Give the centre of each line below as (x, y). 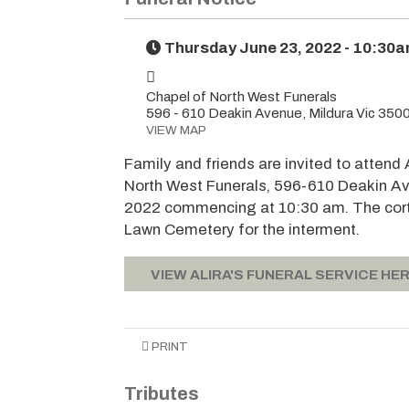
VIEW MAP (176, 131)
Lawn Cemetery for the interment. (242, 230)
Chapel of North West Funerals (241, 97)
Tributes (162, 393)
